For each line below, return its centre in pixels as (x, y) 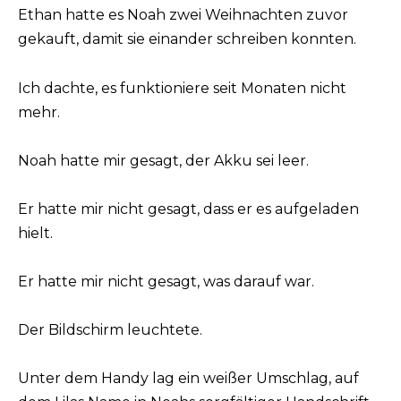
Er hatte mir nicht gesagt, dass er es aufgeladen (188, 209)
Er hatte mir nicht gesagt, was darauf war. (166, 282)
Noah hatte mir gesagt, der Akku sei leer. (163, 160)
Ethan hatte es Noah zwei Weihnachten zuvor (183, 15)
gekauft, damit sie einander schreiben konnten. (187, 39)
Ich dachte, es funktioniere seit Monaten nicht (182, 88)
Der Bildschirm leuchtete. (110, 330)
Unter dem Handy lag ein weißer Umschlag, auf (188, 379)
